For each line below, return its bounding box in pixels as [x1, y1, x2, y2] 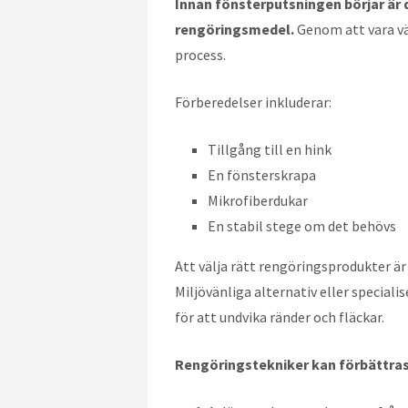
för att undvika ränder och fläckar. [175, 307, 384, 326]
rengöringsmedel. [175, 19, 294, 38]
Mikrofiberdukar [208, 190, 308, 209]
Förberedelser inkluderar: [175, 92, 331, 111]
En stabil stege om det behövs [208, 216, 396, 235]
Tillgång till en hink [208, 139, 331, 158]
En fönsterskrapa [208, 165, 316, 184]
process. [175, 45, 226, 64]
